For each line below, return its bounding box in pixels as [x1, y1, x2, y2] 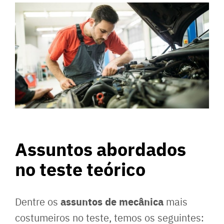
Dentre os [15, 194, 60, 208]
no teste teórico [15, 155, 145, 182]
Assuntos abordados [15, 135, 186, 162]
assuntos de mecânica [60, 194, 163, 209]
